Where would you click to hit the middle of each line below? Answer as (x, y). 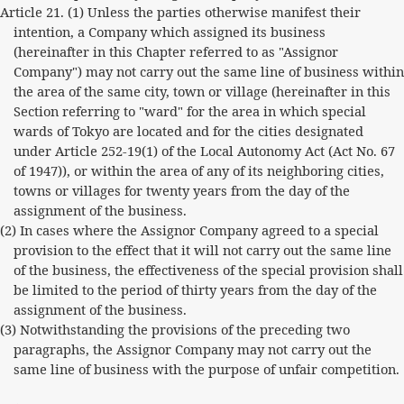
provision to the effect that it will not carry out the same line (202, 250)
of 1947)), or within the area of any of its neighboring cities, (198, 170)
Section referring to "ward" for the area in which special (189, 111)
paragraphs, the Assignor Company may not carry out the (192, 349)
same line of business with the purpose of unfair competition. (206, 369)
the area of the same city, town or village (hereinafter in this (202, 91)
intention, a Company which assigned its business (169, 32)
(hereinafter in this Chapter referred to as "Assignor (175, 51)
